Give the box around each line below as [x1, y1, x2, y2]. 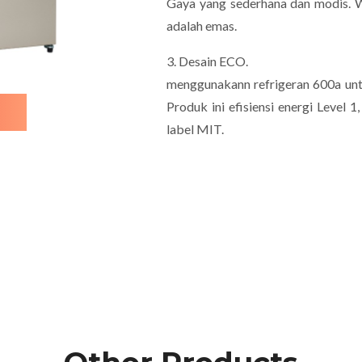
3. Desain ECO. [166, 53, 250, 69]
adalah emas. [166, 18, 239, 33]
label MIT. [166, 121, 224, 137]
